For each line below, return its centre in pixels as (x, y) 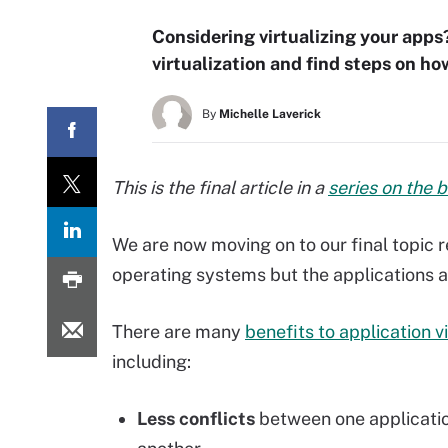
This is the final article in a (220, 187)
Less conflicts (196, 418)
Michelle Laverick (270, 114)
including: (151, 361)
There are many (178, 331)
